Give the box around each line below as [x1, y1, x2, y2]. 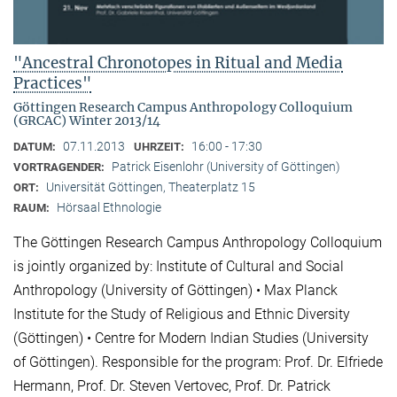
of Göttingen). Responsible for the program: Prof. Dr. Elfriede [13, 354, 383, 371]
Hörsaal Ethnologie [57, 200, 161, 215]
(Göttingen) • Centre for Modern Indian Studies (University [13, 330, 369, 347]
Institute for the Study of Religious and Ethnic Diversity [13, 306, 350, 323]
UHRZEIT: [134, 140, 187, 154]
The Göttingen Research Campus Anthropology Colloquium [13, 234, 382, 252]
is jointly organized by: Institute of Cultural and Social [13, 258, 344, 276]
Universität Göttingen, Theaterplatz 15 [46, 180, 255, 195]
